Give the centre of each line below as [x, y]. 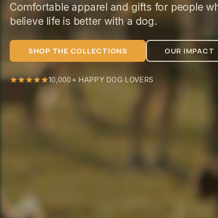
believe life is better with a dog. [83, 21]
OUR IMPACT [189, 51]
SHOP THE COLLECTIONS [78, 51]
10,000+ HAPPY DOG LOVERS [101, 80]
